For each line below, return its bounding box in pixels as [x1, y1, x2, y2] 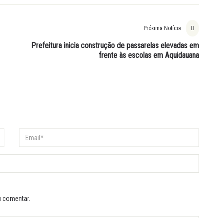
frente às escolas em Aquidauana [99, 51, 199, 60]
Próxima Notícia [144, 25, 181, 32]
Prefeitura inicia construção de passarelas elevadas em [31, 41, 199, 50]
